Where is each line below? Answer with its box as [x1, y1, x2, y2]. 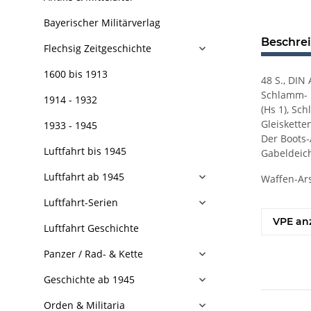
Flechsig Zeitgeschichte [44, 42, 151, 55]
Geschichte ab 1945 [44, 273, 135, 286]
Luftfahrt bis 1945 [44, 144, 126, 158]
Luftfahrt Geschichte [44, 221, 139, 235]
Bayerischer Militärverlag [44, 16, 160, 29]
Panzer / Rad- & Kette [44, 247, 143, 260]
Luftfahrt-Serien [44, 196, 118, 209]
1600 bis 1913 [44, 67, 108, 81]
